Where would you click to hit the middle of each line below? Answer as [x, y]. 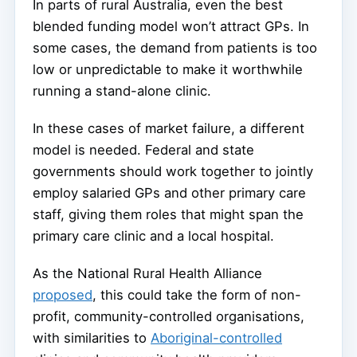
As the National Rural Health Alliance [147, 274]
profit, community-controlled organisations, [169, 317]
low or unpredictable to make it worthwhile [168, 70]
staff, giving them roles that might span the [168, 215]
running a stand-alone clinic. [122, 91]
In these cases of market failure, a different [169, 129]
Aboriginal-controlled [216, 338]
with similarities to [92, 338]
